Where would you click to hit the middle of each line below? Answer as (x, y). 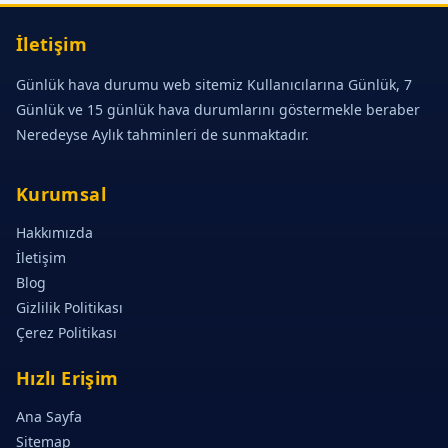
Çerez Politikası (66, 332)
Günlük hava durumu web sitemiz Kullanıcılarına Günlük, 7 (214, 84)
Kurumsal (61, 194)
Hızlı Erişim (67, 378)
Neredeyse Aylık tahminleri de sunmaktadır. (162, 134)
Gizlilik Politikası (69, 307)
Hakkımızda (54, 232)
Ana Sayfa (49, 416)
